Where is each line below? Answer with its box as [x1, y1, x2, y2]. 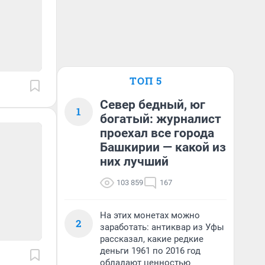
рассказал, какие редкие [100, 234, 203, 244]
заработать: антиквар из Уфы [100, 222, 224, 232]
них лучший [100, 154, 169, 169]
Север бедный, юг [100, 98, 205, 112]
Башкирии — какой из [100, 140, 226, 154]
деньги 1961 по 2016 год [100, 245, 201, 256]
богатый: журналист [100, 112, 221, 126]
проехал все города [100, 126, 214, 140]
